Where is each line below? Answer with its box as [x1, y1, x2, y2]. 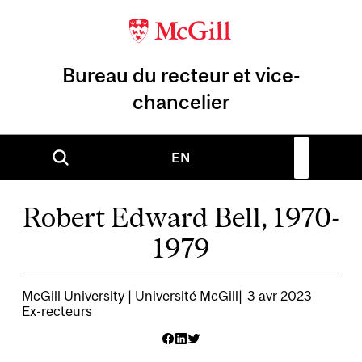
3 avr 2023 [247, 287, 312, 304]
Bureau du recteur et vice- [61, 62, 301, 86]
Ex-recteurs [22, 302, 92, 319]
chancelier [133, 89, 229, 113]
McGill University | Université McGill [22, 287, 238, 304]
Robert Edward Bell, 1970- [23, 201, 339, 233]
